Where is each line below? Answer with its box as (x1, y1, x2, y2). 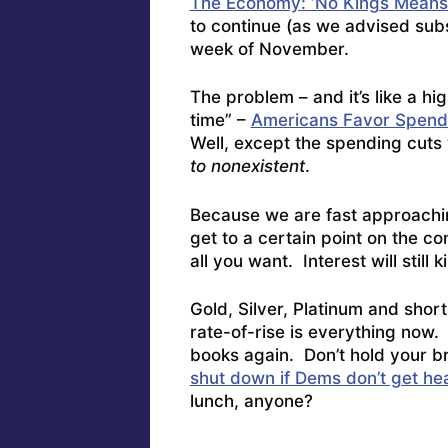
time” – (189, 110, 251, 131)
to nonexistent (189, 156, 305, 177)
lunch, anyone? (189, 391, 313, 412)
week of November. (189, 38, 349, 59)
